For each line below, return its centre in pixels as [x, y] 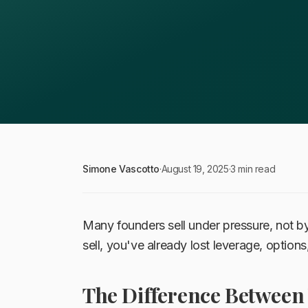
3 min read [253, 169]
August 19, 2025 [195, 169]
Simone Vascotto [121, 169]
